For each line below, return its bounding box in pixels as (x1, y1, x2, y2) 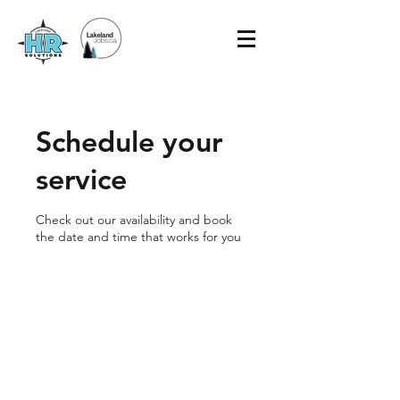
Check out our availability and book (36, 212, 232, 228)
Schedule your (36, 123, 222, 159)
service (36, 161, 127, 196)
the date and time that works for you (36, 229, 241, 245)
